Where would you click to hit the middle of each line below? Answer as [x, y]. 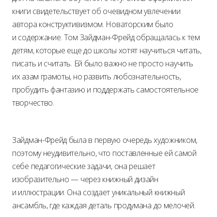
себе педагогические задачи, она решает [84, 166]
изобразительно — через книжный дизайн [85, 179]
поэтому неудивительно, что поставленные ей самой [104, 153]
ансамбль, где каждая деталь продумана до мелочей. [104, 206]
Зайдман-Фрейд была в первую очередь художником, [105, 140]
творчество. [33, 103]
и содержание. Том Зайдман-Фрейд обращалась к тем [106, 38]
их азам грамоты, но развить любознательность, [97, 77]
